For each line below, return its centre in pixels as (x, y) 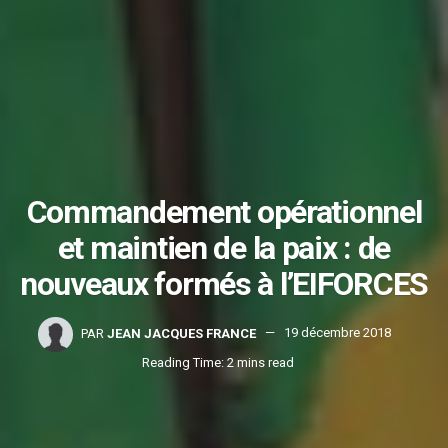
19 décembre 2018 (337, 333)
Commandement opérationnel (224, 211)
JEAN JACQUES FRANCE (181, 333)
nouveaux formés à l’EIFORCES (224, 283)
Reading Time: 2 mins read (217, 362)
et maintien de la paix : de (224, 247)
